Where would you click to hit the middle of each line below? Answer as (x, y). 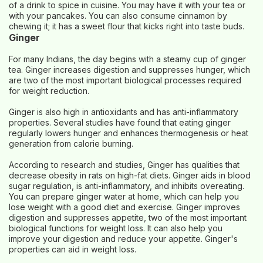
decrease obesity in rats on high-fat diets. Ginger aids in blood (130, 175)
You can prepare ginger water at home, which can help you (124, 196)
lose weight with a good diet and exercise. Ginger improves (124, 207)
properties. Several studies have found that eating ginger (120, 122)
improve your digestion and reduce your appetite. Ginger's (123, 239)
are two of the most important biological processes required (125, 80)
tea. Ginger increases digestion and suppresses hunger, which (129, 70)
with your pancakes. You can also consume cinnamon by (118, 16)
